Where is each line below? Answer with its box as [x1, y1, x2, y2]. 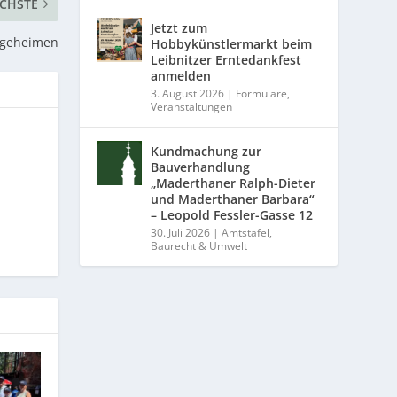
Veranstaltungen [151, 99, 233, 115]
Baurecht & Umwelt [151, 238, 248, 254]
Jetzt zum [151, 19, 208, 37]
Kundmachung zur [151, 143, 262, 160]
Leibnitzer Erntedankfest [151, 51, 302, 69]
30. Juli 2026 [151, 225, 211, 241]
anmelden [151, 67, 212, 85]
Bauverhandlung [151, 159, 251, 176]
